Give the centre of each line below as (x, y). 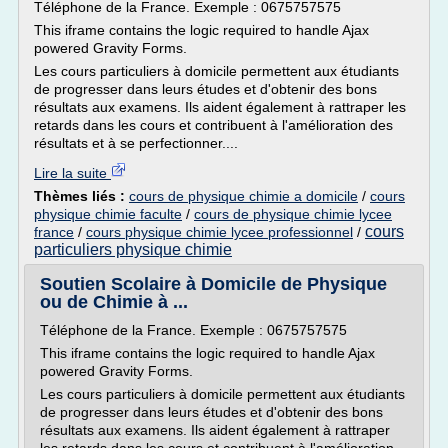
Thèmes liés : (81, 196)
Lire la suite (72, 173)
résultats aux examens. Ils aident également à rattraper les (220, 107)
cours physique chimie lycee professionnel (219, 232)
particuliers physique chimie (133, 249)
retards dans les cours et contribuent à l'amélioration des (213, 125)
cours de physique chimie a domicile (243, 196)
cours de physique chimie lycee (293, 214)
